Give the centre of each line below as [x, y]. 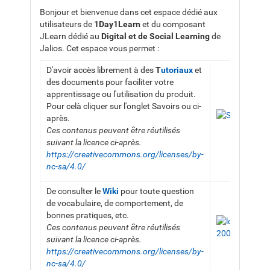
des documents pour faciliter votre [110, 82]
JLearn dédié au [71, 36]
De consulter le [74, 191]
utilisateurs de [67, 24]
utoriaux [177, 70]
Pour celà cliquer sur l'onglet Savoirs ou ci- [124, 106]
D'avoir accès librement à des [101, 70]
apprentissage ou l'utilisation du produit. [121, 94]
